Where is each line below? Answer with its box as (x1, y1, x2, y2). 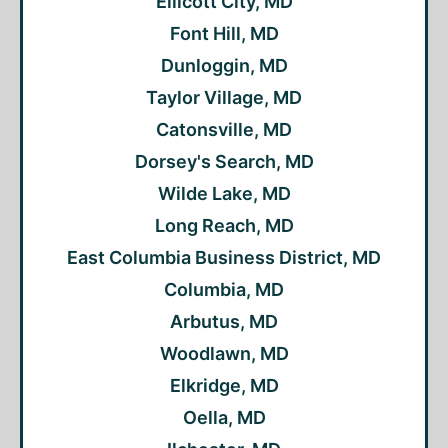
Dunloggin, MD (160, 55, 288, 76)
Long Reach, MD (154, 215, 294, 236)
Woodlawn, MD (159, 343, 289, 364)
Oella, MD (182, 407, 266, 428)
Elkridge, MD (169, 375, 279, 396)
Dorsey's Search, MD (134, 151, 314, 172)
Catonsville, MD (156, 119, 292, 140)
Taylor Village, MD (146, 87, 302, 108)
